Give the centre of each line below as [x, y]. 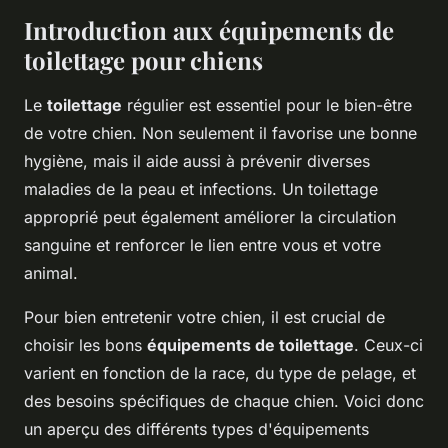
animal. [51, 272]
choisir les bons [85, 344]
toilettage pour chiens [143, 59]
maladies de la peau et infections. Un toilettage [201, 188]
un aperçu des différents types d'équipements [196, 428]
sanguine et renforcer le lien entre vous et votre [202, 244]
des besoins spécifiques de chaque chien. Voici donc [224, 400]
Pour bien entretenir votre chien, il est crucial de [204, 316]
